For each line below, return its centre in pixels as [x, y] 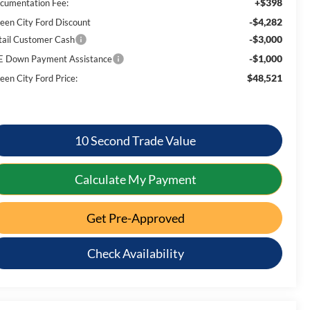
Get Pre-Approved [135, 218]
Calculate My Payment [135, 179]
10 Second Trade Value [135, 140]
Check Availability [135, 253]
